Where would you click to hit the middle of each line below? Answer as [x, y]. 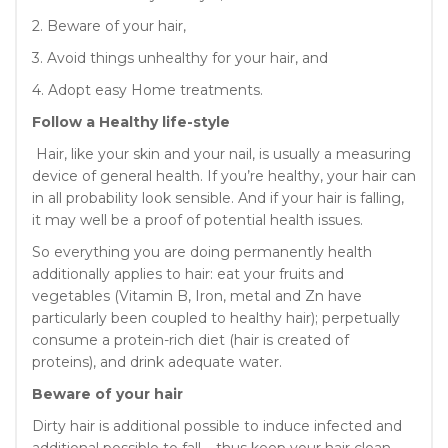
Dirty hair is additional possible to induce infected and [217, 425]
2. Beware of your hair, [109, 25]
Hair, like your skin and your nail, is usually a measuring [221, 153]
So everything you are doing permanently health [202, 251]
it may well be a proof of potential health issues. [197, 219]
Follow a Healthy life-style [131, 121]
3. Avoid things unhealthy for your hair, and [180, 57]
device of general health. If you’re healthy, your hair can [224, 175]
